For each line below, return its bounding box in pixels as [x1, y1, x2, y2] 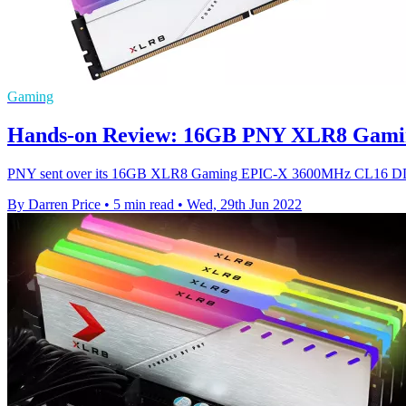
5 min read [113, 197, 174, 212]
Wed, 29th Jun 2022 [187, 197, 302, 212]
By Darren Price [7, 197, 101, 212]
